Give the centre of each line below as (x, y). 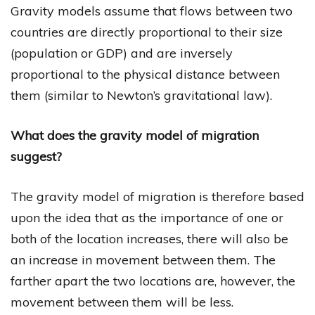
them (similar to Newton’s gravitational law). (141, 96)
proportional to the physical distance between (145, 75)
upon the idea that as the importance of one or (147, 218)
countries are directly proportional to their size (147, 32)
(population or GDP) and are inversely (122, 53)
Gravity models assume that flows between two (152, 11)
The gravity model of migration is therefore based (157, 197)
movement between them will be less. (122, 302)
